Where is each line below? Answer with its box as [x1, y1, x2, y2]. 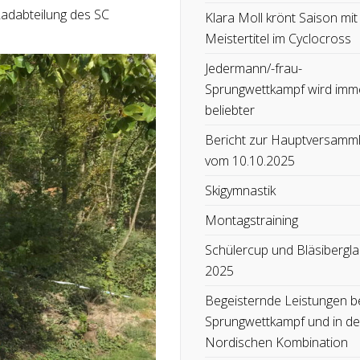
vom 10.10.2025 [205, 152, 295, 170]
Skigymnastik [205, 182, 276, 199]
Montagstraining [205, 211, 298, 229]
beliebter [205, 101, 255, 119]
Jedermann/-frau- [205, 59, 302, 77]
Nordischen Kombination [205, 333, 348, 351]
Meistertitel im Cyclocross [205, 30, 351, 47]
